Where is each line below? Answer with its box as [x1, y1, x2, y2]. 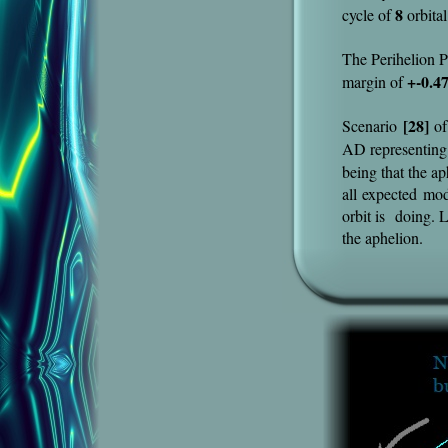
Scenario [342, 115, 403, 136]
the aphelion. [342, 227, 423, 248]
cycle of [342, 4, 395, 25]
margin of [342, 71, 407, 92]
